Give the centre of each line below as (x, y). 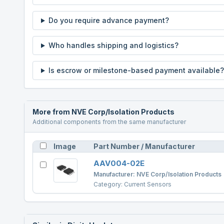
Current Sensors (148, 184)
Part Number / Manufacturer (144, 146)
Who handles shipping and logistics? (113, 45)
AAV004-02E (119, 163)
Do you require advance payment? (108, 20)
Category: (109, 184)
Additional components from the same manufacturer (109, 122)
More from (52, 112)
